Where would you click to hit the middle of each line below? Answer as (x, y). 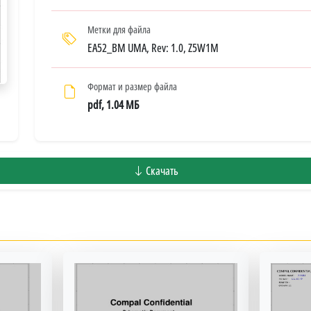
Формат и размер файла (132, 86)
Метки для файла (119, 29)
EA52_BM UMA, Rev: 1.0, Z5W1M (153, 48)
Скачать (161, 170)
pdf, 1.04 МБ (113, 104)
